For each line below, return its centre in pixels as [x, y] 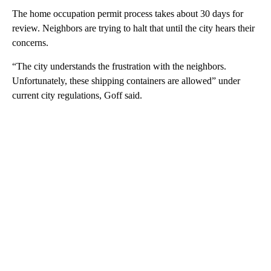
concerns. [30, 43]
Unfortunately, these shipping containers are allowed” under [126, 81]
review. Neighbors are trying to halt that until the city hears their [133, 28]
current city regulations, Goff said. [77, 96]
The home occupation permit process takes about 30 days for [128, 14]
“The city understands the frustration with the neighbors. [119, 67]
